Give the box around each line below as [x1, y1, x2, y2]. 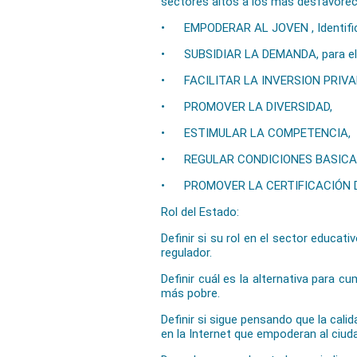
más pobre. [161, 286, 220, 300]
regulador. [161, 245, 212, 260]
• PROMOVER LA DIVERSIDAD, [161, 100, 332, 114]
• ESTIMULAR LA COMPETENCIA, [161, 126, 351, 140]
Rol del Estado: [161, 205, 239, 219]
